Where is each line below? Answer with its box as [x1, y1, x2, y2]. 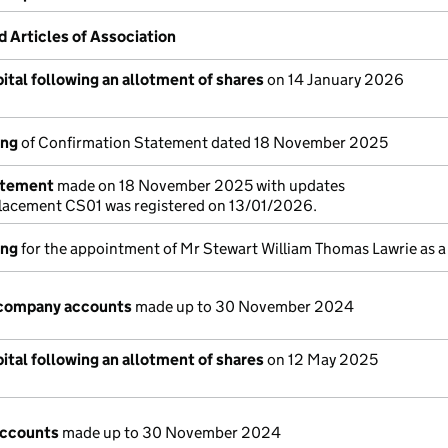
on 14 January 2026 [264, 70, 404, 89]
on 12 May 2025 [264, 350, 378, 369]
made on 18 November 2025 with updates [54, 176, 345, 195]
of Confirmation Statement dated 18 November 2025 [18, 133, 388, 152]
